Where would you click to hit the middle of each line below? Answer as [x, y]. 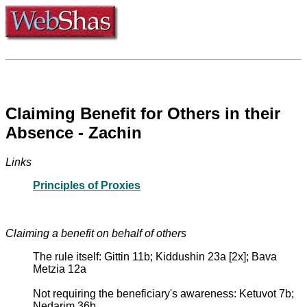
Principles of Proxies [87, 185]
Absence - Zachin [74, 132]
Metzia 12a [60, 269]
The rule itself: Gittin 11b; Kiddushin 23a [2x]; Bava [155, 256]
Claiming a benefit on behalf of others [96, 233]
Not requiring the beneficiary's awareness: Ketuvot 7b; [163, 293]
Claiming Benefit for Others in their [143, 113]
